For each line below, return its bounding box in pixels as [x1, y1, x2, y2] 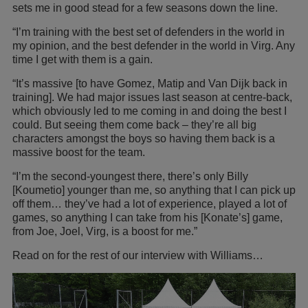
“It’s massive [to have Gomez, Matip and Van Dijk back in [12, 77, 287, 89]
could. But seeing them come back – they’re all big [12, 118, 256, 131]
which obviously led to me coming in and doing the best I [12, 104, 287, 117]
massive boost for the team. [12, 146, 145, 158]
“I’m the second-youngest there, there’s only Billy [12, 170, 248, 182]
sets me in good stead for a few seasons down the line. [12, 1, 280, 14]
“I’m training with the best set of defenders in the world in [12, 25, 285, 38]
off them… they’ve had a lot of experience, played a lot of [12, 197, 287, 210]
